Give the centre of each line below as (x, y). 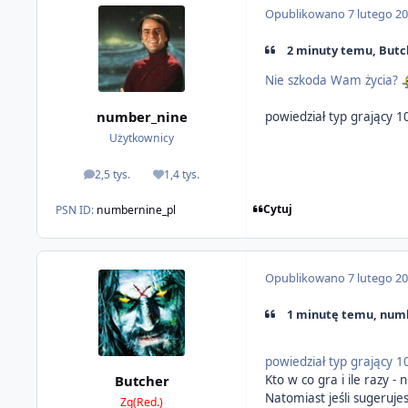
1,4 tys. (181, 174)
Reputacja (200, 178)
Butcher (142, 380)
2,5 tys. (113, 174)
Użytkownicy (142, 138)
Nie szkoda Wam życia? (334, 80)
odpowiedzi (135, 178)
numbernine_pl (137, 210)
